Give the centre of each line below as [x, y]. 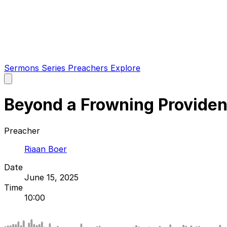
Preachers [89, 68]
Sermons [23, 68]
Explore [125, 68]
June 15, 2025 [51, 177]
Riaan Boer [46, 149]
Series [55, 68]
